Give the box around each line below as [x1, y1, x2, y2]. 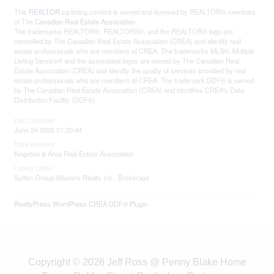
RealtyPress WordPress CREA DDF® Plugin [14, 199, 148, 209]
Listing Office [14, 163, 53, 172]
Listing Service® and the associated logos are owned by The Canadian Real [14, 56, 240, 65]
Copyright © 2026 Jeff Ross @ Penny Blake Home [28, 257, 246, 267]
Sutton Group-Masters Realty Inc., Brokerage [14, 172, 150, 182]
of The [14, 17, 35, 26]
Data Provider [14, 139, 56, 149]
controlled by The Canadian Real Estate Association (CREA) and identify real [14, 36, 242, 46]
